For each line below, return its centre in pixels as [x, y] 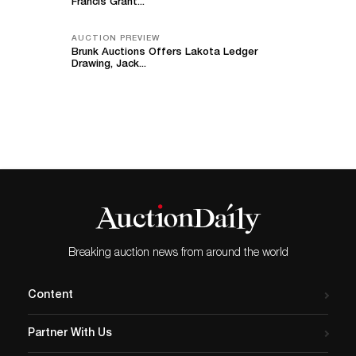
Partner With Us [70, 334]
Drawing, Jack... [109, 65]
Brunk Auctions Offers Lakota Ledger [164, 53]
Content [50, 296]
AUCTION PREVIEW [116, 39]
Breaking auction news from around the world [178, 254]
